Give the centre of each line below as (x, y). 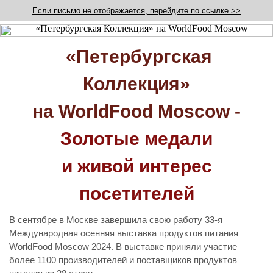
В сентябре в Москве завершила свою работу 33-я (116, 220)
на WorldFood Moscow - (136, 111)
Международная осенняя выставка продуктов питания (124, 233)
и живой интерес (136, 166)
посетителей (136, 193)
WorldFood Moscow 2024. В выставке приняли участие (123, 246)
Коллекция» (136, 84)
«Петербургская (136, 56)
